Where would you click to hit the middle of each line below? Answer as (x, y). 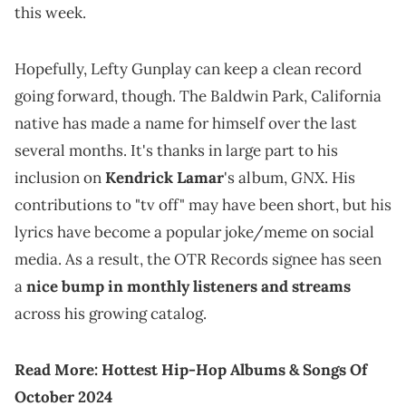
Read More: (58, 370)
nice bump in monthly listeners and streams (188, 287)
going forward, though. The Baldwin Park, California (198, 97)
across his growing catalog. (111, 314)
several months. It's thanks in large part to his (176, 151)
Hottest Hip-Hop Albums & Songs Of (234, 370)
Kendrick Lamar (164, 178)
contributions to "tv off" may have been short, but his (203, 205)
